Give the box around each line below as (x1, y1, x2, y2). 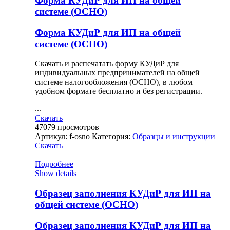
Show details (35, 169, 76, 178)
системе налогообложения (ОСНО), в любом (35, 78, 193, 87)
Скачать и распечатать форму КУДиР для (35, 59, 179, 68)
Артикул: (35, 132, 69, 141)
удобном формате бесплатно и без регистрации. (35, 87, 202, 96)
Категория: (92, 132, 132, 141)
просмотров (57, 123, 99, 132)
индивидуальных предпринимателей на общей (35, 68, 200, 78)
